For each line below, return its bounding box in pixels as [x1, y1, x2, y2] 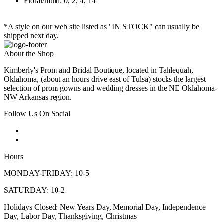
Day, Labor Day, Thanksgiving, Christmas [4, 212, 137, 221]
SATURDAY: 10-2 [4, 186, 65, 195]
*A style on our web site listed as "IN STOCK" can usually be [4, 22, 199, 31]
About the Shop [4, 49, 54, 58]
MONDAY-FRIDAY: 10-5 [4, 169, 89, 178]
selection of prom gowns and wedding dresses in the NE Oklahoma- [4, 84, 217, 93]
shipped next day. [4, 31, 58, 40]
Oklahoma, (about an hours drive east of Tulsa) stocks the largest [4, 75, 206, 84]
